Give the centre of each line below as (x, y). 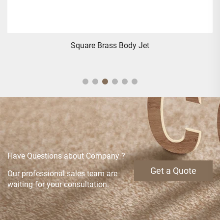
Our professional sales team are (62, 173)
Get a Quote (173, 170)
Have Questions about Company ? (66, 156)
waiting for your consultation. (58, 184)
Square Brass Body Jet (110, 45)
